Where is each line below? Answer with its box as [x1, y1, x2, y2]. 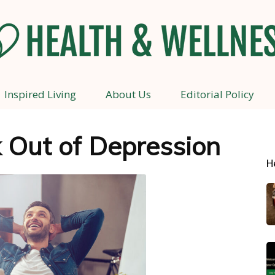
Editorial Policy [180, 87, 254, 101]
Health [137, 93, 163, 104]
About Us [105, 87, 151, 101]
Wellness [137, 252, 173, 264]
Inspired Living [4, 87, 76, 101]
